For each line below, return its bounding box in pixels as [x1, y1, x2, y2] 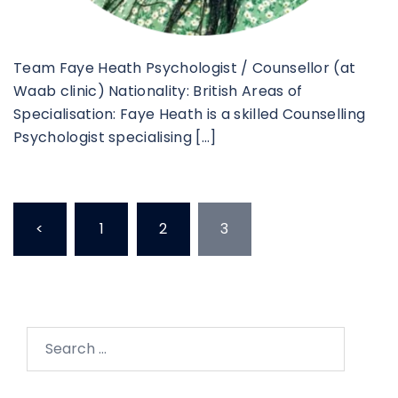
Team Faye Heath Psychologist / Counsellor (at [13, 57, 356, 78]
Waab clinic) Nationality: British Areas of [13, 80, 303, 101]
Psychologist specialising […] [13, 126, 217, 147]
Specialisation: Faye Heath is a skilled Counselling [13, 103, 366, 124]
